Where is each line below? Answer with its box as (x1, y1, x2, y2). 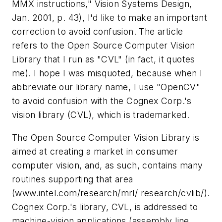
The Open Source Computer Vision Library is (12, 132, 200, 143)
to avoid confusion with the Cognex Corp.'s (12, 96, 192, 107)
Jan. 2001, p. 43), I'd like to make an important (12, 12, 208, 23)
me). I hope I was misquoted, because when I (12, 68, 203, 79)
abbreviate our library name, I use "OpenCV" (12, 82, 201, 93)
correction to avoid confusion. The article (12, 26, 183, 37)
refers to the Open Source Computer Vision (12, 40, 195, 51)
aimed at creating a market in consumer (12, 146, 178, 157)
